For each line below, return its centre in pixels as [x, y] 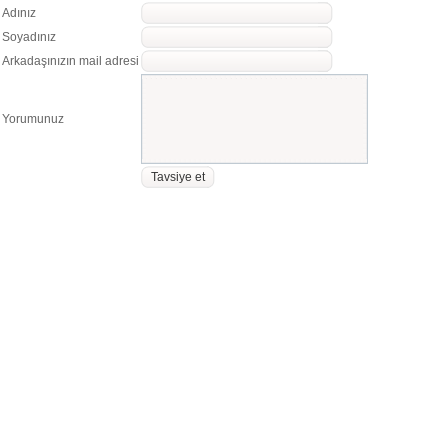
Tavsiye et [178, 177]
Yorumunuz [33, 119]
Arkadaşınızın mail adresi [70, 61]
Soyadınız [29, 37]
